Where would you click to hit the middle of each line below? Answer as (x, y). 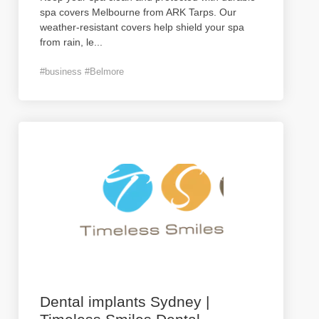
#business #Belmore (82, 72)
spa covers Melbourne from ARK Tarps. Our (138, 12)
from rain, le (67, 42)
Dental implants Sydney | (125, 302)
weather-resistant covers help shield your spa (142, 27)
